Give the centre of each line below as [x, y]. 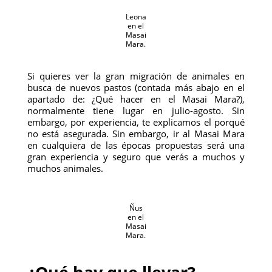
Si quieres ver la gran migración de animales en [136, 76]
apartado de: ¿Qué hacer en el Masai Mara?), [136, 99]
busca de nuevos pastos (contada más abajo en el [136, 87]
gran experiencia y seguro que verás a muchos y [136, 157]
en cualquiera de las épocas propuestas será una [136, 145]
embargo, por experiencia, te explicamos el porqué [136, 122]
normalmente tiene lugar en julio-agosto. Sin [136, 110]
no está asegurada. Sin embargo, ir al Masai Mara [136, 134]
